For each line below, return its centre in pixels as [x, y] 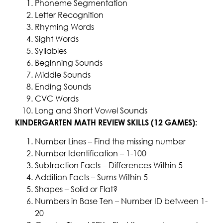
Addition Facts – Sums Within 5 [91, 177]
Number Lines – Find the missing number [110, 142]
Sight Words [57, 39]
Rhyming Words [64, 27]
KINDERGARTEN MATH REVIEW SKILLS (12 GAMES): [106, 122]
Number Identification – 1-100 [91, 154]
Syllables [51, 51]
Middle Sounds [63, 75]
